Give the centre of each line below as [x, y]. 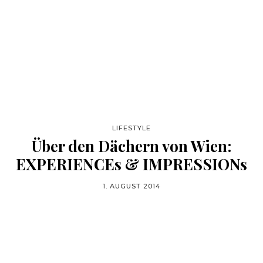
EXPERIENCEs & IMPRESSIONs [131, 164]
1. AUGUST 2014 [131, 186]
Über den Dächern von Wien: [131, 146]
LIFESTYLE [131, 128]
